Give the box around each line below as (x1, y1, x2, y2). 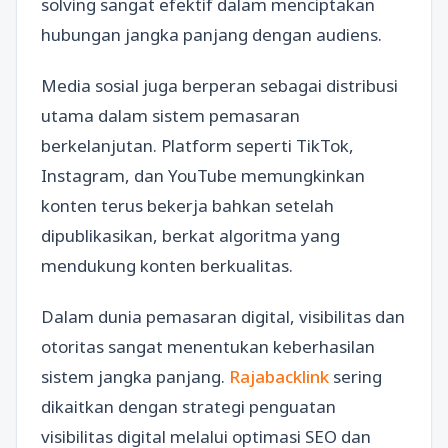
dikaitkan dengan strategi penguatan (41, 395, 336, 419)
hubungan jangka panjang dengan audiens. (41, 22, 382, 46)
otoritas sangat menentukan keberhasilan (41, 335, 375, 359)
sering (333, 365, 382, 389)
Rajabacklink (229, 365, 333, 389)
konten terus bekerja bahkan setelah (41, 194, 334, 217)
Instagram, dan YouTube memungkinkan (41, 164, 365, 187)
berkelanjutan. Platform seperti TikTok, (41, 134, 354, 157)
